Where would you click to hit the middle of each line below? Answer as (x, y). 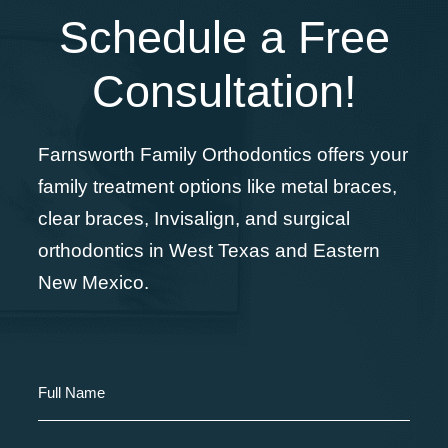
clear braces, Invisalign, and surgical (194, 219)
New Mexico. (93, 283)
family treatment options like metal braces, (217, 187)
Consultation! (224, 92)
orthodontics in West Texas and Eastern (209, 251)
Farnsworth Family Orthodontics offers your (223, 155)
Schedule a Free (224, 38)
